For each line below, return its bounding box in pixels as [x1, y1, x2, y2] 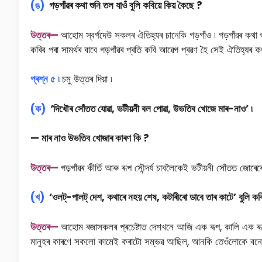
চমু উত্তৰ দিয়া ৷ [62, 72, 112, 87]
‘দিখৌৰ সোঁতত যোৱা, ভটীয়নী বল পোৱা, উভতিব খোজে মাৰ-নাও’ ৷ [46, 101, 253, 116]
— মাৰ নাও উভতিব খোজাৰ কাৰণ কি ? [30, 131, 149, 146]
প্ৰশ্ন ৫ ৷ [30, 72, 62, 87]
